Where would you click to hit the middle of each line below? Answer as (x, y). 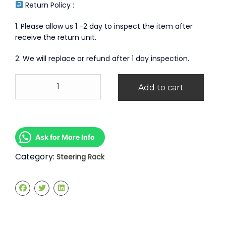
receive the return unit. (56, 37)
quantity (30, 131)
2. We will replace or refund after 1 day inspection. (102, 58)
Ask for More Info (65, 137)
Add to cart (161, 87)
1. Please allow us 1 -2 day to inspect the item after (104, 26)
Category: (36, 156)
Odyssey (30, 89)
